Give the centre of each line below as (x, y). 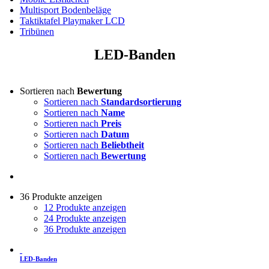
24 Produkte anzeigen (85, 219)
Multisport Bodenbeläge (65, 10)
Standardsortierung (141, 102)
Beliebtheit (122, 145)
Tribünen (37, 32)
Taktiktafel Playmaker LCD (72, 21)
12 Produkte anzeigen (85, 208)
